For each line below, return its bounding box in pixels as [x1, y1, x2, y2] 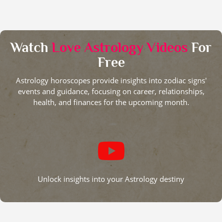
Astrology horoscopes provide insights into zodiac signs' [15, 75, 207, 86]
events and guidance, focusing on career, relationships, [17, 86, 205, 97]
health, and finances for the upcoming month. [33, 97, 189, 108]
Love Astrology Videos [52, 40, 188, 55]
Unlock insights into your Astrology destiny [38, 174, 184, 184]
